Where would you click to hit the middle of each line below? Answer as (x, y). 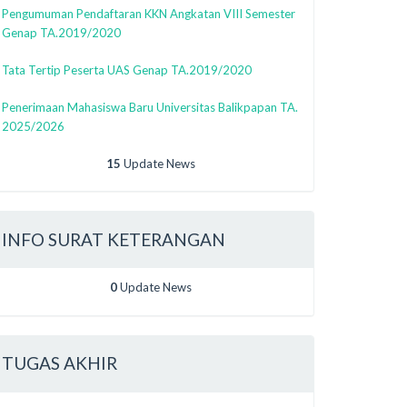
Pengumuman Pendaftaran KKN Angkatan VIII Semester (149, 13)
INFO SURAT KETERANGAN (114, 239)
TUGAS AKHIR (60, 363)
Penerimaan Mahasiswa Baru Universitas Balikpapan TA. (150, 107)
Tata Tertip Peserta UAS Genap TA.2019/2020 (127, 69)
